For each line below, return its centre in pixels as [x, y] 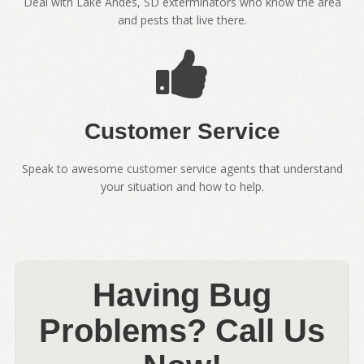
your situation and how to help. [182, 187]
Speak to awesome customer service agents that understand [182, 169]
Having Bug [182, 295]
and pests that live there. [182, 20]
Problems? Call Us [182, 331]
